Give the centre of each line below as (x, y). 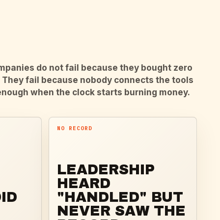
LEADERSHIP (106, 170)
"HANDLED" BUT (120, 197)
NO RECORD (74, 128)
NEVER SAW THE (121, 211)
